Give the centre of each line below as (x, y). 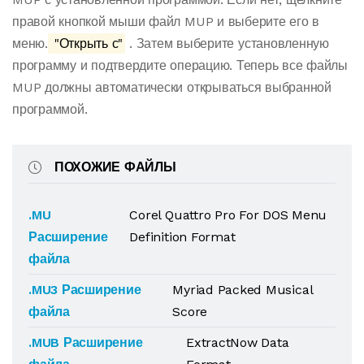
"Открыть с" (87, 43)
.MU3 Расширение (85, 290)
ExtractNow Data (238, 342)
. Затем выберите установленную (227, 43)
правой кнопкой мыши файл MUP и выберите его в (166, 22)
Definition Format (182, 237)
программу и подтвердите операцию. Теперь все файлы (180, 65)
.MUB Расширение (86, 342)
